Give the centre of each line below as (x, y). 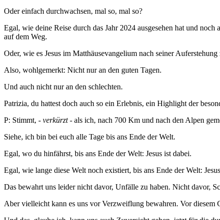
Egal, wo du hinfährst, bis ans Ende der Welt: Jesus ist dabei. (98, 154)
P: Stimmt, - (23, 120)
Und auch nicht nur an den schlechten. (63, 87)
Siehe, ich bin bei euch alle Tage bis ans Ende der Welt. (90, 137)
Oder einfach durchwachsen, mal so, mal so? (73, 11)
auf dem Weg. (26, 37)
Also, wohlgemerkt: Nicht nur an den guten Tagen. (83, 70)
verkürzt (56, 120)
